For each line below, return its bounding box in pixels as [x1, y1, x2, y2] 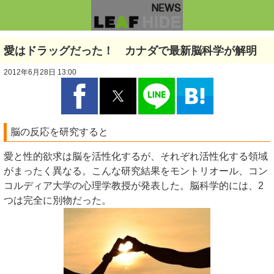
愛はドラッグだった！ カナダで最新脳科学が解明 [4, 45, 257, 57]
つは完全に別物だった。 [4, 195, 111, 206]
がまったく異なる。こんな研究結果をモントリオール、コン [4, 166, 268, 176]
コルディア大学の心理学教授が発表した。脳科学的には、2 [4, 180, 264, 191]
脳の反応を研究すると [10, 127, 108, 137]
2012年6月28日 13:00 [4, 68, 76, 76]
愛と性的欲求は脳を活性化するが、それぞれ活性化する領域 [4, 151, 268, 161]
